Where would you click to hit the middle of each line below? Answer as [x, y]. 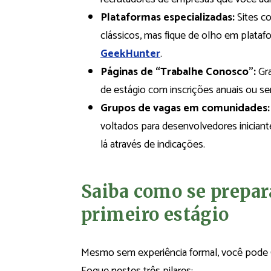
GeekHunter [130, 54]
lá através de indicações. [153, 145]
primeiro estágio [155, 214]
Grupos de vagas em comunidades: [185, 109]
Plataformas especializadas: [168, 18]
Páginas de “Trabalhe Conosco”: [178, 72]
